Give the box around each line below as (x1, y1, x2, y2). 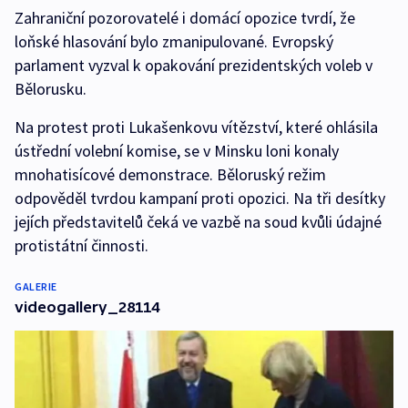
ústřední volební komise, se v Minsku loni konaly (15, 140, 339, 162)
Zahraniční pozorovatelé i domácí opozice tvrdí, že (15, 7, 355, 29)
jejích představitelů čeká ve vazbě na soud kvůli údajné (15, 211, 382, 233)
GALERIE (15, 280, 57, 294)
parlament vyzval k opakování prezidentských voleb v (15, 55, 372, 76)
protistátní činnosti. (15, 235, 148, 257)
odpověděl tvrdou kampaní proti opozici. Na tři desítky (15, 188, 385, 209)
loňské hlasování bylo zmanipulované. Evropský (15, 31, 333, 53)
